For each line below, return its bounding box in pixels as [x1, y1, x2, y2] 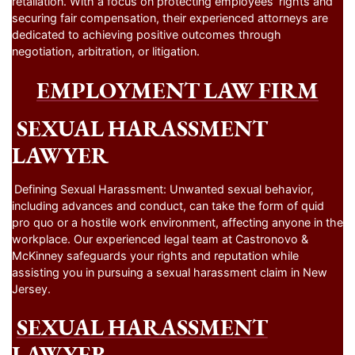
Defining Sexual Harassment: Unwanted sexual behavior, [13, 181, 314, 196]
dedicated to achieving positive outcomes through [12, 28, 281, 42]
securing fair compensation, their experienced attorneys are [12, 11, 328, 25]
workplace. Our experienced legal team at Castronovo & [12, 231, 308, 246]
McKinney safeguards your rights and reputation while [12, 248, 299, 262]
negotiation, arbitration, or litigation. [12, 44, 200, 59]
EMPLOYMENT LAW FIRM [36, 74, 319, 105]
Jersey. [12, 281, 51, 296]
